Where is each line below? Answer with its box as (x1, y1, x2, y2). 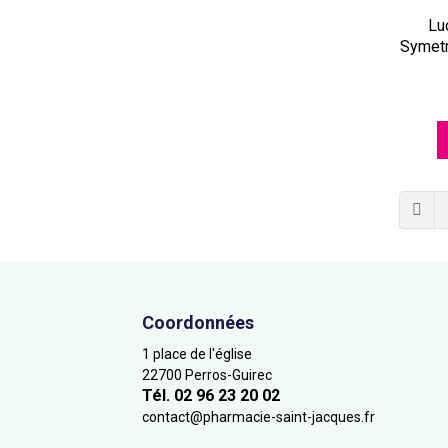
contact (142, 409, 190, 426)
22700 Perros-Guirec (142, 367, 272, 384)
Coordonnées (142, 312, 254, 334)
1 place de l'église (142, 346, 252, 363)
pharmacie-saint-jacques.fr (203, 409, 375, 426)
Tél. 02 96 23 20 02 (142, 386, 280, 406)
